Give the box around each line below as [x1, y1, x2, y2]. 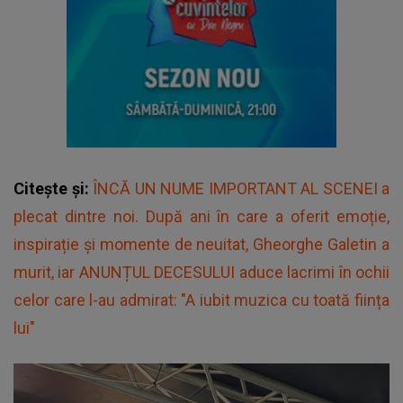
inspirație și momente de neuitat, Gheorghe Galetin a [13, 235, 390, 255]
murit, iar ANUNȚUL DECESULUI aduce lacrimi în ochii [13, 263, 390, 282]
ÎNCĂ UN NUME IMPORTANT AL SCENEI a [93, 179, 390, 199]
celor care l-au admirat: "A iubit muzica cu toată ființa [13, 291, 390, 310]
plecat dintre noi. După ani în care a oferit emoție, [13, 207, 390, 227]
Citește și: [13, 179, 93, 199]
